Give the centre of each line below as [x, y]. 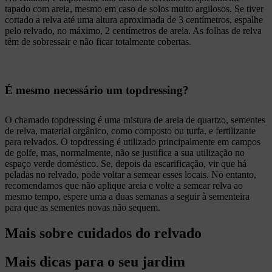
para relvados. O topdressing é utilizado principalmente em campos [133, 142]
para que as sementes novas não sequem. [83, 208]
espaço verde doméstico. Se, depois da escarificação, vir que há [126, 164]
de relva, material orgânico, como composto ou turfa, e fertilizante [130, 131]
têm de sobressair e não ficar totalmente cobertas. [98, 42]
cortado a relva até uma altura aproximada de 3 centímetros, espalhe [134, 20]
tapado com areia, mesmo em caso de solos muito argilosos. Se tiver [134, 9]
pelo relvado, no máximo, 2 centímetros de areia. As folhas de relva [133, 31]
